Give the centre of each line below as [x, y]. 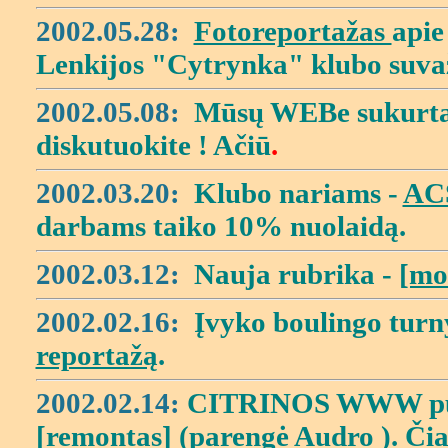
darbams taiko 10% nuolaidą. [220, 226]
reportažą [96, 355]
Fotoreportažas [292, 31]
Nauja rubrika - [292, 274]
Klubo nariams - [298, 193]
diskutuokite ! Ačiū [153, 145]
